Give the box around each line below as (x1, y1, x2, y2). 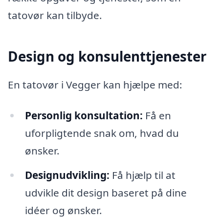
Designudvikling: (24, 168, 109, 182)
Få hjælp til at (109, 168, 175, 182)
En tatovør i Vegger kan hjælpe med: (8, 77, 182, 91)
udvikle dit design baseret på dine (24, 186, 187, 200)
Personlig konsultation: (24, 109, 143, 123)
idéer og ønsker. (24, 203, 102, 218)
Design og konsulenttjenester (8, 47, 207, 66)
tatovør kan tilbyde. (8, 8, 102, 22)
